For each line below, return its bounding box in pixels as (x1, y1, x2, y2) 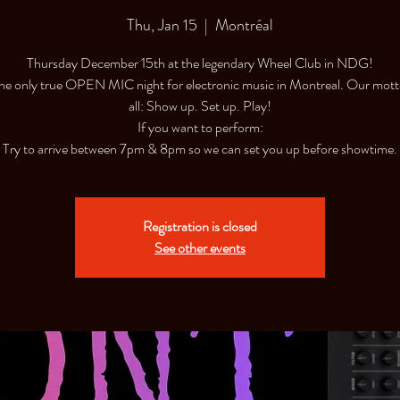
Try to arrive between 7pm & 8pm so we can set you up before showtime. (3, 138, 397, 159)
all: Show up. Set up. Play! (129, 96, 271, 116)
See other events (154, 237, 246, 258)
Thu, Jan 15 (127, 13, 197, 37)
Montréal (215, 13, 273, 37)
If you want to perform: (137, 117, 263, 137)
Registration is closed (143, 216, 257, 237)
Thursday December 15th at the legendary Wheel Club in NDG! (27, 53, 373, 73)
